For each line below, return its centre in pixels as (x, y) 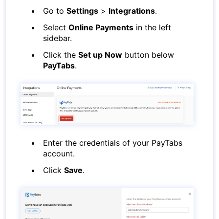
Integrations (132, 11)
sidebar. (58, 38)
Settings (83, 11)
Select (56, 27)
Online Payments (101, 27)
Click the (61, 55)
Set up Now (100, 55)
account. (59, 154)
